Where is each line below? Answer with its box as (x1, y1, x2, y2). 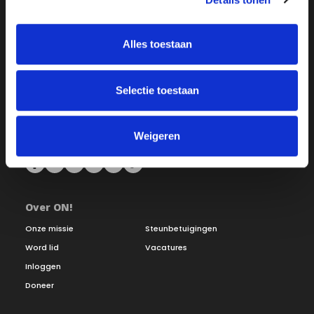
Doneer (25, 280, 54, 292)
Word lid (25, 242, 59, 254)
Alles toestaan (122, 38, 192, 50)
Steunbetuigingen (145, 223, 217, 235)
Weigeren (134, 130, 180, 142)
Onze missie (25, 223, 74, 235)
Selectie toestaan (115, 83, 199, 96)
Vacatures (145, 242, 187, 254)
